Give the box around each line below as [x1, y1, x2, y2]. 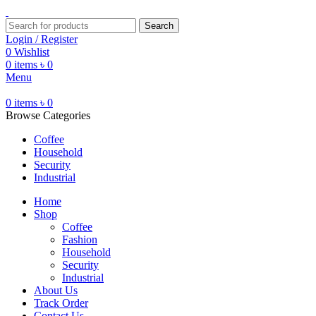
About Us [34, 284, 78, 296]
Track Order [34, 297, 88, 309]
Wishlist [14, 46, 49, 58]
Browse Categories [6, 109, 90, 121]
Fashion [62, 233, 97, 245]
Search [145, 20, 174, 31]
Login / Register [6, 33, 78, 45]
